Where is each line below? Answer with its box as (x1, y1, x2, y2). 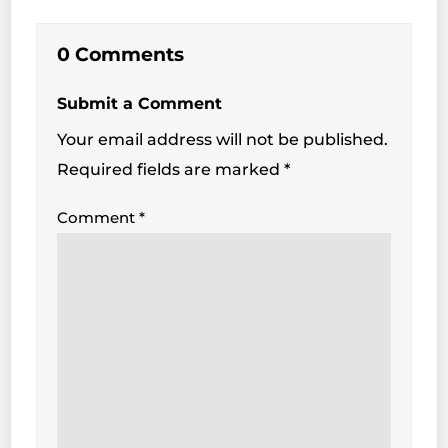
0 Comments (57, 42, 185, 66)
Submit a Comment (57, 93, 223, 113)
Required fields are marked (57, 159, 285, 179)
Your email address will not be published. (57, 129, 389, 149)
